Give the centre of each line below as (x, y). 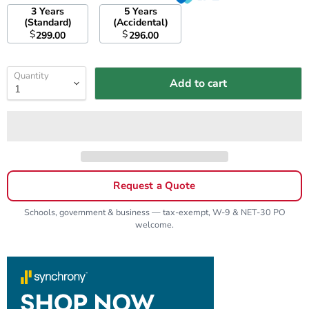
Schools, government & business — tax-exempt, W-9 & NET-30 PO (154, 212)
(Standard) (48, 23)
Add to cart (198, 83)
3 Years (36, 12)
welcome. (154, 225)
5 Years (128, 12)
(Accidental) (140, 23)
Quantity (31, 76)
